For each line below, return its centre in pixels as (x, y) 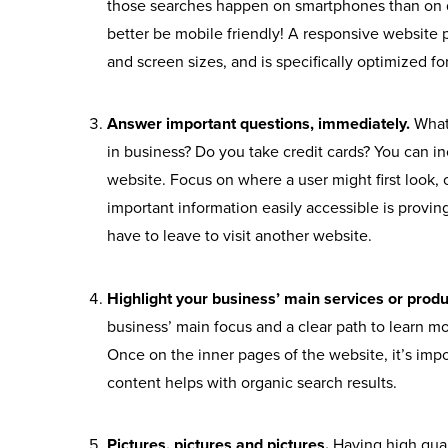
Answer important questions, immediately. (261, 124)
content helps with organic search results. (252, 382)
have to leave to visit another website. (240, 236)
